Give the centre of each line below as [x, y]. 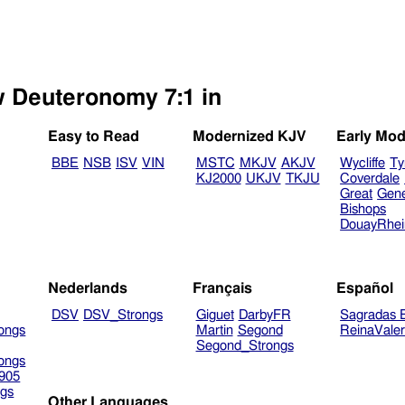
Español [365, 288]
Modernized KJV [249, 137]
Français [222, 288]
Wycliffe [363, 164]
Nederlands [88, 288]
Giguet [215, 315]
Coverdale [370, 179]
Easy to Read [94, 137]
